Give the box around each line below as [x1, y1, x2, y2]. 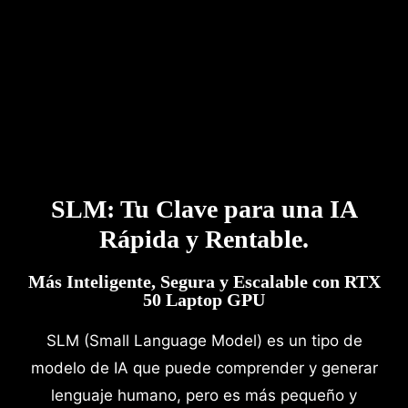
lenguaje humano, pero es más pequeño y [51, 385, 357, 404]
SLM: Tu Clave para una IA [50, 194, 358, 223]
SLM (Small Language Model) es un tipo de [46, 331, 362, 350]
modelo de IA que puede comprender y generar [30, 358, 378, 377]
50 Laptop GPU [143, 289, 265, 310]
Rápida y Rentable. [99, 224, 309, 253]
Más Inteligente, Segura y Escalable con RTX [27, 270, 381, 291]
